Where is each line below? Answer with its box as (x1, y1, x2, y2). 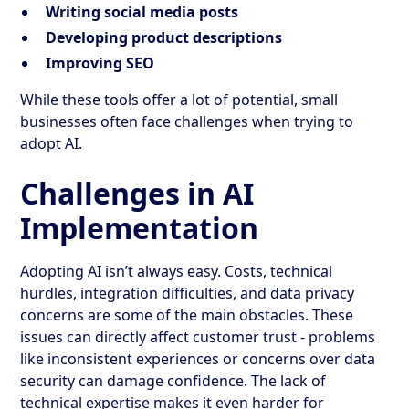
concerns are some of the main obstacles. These (20, 304, 354, 325)
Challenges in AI (20, 173, 255, 213)
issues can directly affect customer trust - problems (20, 326, 376, 347)
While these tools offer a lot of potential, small (20, 89, 339, 110)
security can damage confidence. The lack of (20, 370, 327, 391)
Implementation (20, 207, 259, 247)
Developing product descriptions (46, 26, 283, 47)
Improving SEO (46, 52, 155, 73)
